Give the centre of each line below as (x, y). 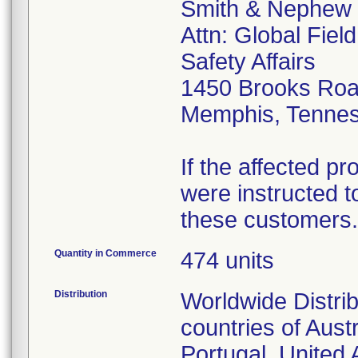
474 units (227, 261)
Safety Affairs (248, 62)
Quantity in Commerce (105, 253)
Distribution (81, 294)
